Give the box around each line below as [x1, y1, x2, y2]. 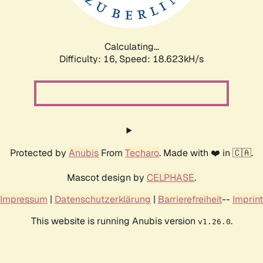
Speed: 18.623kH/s [119, 52, 204, 65]
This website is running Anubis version [31, 214, 198, 227]
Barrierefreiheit [158, 193, 222, 205]
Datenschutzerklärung [55, 193, 151, 205]
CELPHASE [147, 171, 194, 184]
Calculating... [104, 40, 159, 53]
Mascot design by [67, 171, 147, 184]
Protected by [10, 146, 69, 159]
